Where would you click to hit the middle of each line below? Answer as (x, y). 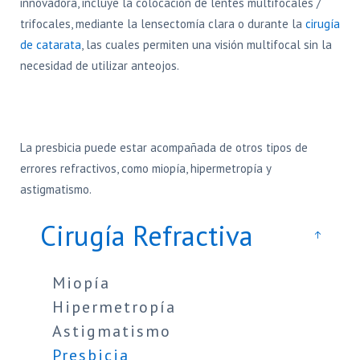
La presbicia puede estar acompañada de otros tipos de (164, 147)
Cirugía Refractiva (147, 235)
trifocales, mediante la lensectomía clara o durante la (163, 24)
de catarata (51, 45)
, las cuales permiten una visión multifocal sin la (207, 45)
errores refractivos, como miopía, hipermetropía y (145, 168)
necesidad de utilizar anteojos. (100, 65)
